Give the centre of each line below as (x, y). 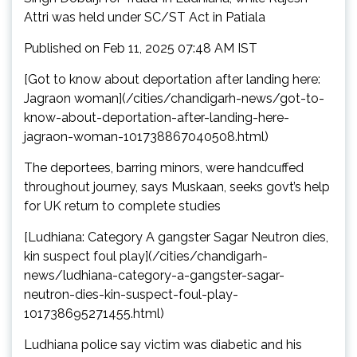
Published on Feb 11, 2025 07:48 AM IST (141, 49)
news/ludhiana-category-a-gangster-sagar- (154, 276)
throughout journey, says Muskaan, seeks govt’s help (177, 187)
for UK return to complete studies (122, 206)
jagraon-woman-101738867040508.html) (146, 137)
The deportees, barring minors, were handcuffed (164, 168)
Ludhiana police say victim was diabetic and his (163, 345)
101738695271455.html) (94, 314)
